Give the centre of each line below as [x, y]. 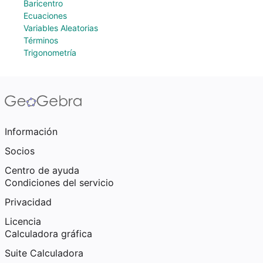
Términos [41, 40]
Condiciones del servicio [59, 183]
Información [31, 131]
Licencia [23, 221]
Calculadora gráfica [48, 234]
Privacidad [28, 202]
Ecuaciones [45, 16]
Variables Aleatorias [61, 28]
